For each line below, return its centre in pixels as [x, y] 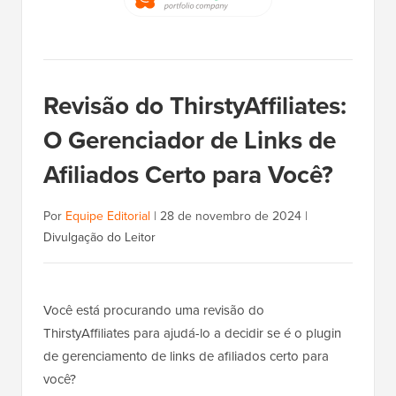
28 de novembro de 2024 [231, 217]
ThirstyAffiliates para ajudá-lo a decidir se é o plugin [192, 334]
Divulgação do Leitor [99, 238]
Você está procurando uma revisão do [154, 311]
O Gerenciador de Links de [190, 141]
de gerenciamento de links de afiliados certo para [186, 357]
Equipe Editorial [108, 217]
